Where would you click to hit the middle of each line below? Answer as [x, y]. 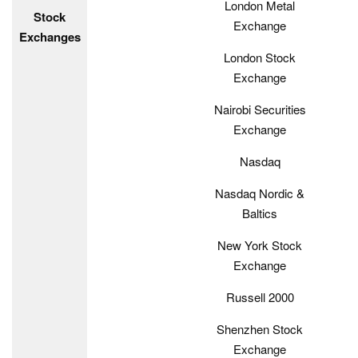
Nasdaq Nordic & [260, 193]
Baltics [260, 213]
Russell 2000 [260, 297]
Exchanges [50, 37]
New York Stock [260, 245]
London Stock [260, 57]
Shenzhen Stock [260, 329]
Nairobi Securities [260, 109]
